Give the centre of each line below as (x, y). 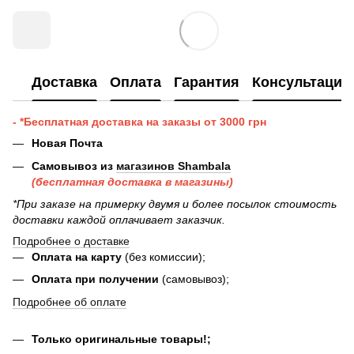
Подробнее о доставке (71, 241)
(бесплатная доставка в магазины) (132, 181)
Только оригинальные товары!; (121, 339)
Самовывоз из (74, 166)
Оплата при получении (97, 279)
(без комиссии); (165, 257)
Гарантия (207, 82)
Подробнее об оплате (70, 301)
